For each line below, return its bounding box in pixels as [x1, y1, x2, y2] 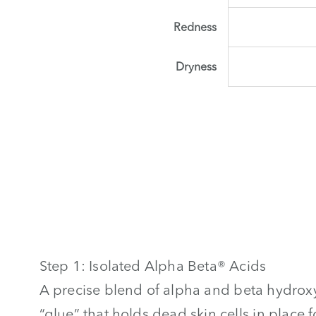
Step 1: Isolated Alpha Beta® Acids [39, 256, 267, 274]
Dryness [175, 59, 217, 73]
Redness [173, 19, 217, 34]
